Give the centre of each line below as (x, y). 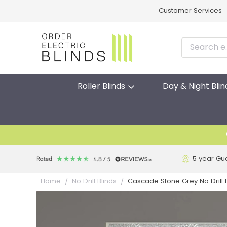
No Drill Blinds (94, 181)
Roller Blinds (101, 86)
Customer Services (190, 11)
